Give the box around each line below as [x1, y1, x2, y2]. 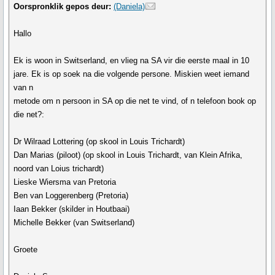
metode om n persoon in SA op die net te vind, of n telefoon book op [14, 96, 257, 106]
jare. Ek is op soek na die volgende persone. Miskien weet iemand [14, 69, 250, 79]
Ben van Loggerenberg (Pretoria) [14, 191, 129, 200]
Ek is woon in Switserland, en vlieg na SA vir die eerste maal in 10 [14, 56, 250, 65]
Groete [14, 245, 38, 254]
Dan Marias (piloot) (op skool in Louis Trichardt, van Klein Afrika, [14, 150, 243, 160]
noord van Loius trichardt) [14, 164, 104, 173]
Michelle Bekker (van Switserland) [14, 218, 135, 227]
